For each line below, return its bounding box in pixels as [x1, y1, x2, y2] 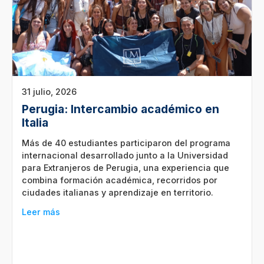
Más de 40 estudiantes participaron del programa [22, 137, 230, 148]
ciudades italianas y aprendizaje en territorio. [22, 187, 213, 197]
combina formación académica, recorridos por [22, 174, 217, 185]
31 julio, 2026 [22, 86, 77, 97]
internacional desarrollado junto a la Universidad [22, 150, 228, 160]
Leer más [22, 206, 60, 217]
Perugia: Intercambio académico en [22, 101, 219, 116]
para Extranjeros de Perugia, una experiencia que [22, 162, 229, 173]
